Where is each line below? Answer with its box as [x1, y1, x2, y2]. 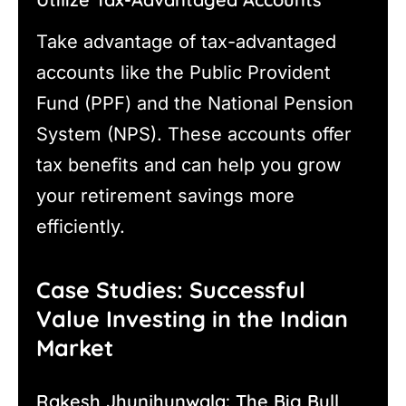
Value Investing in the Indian [36, 304, 348, 333]
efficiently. [36, 215, 125, 237]
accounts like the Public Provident [36, 61, 331, 83]
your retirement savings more [36, 184, 295, 207]
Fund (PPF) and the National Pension [36, 92, 353, 114]
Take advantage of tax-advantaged [36, 30, 336, 53]
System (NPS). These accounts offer [36, 122, 352, 145]
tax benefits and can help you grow [36, 153, 341, 176]
